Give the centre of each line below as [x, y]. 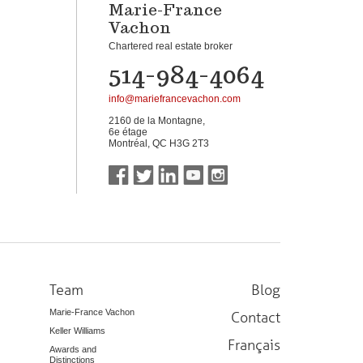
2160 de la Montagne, [157, 121]
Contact [256, 317]
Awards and [73, 349]
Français [254, 344]
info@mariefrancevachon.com [175, 99]
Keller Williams [78, 331]
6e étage [128, 132]
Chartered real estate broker [171, 46]
